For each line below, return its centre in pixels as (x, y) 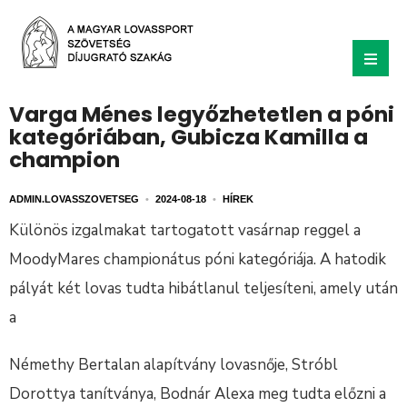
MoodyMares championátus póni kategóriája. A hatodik (198, 259)
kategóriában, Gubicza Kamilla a (189, 137)
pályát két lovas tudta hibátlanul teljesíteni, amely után (203, 288)
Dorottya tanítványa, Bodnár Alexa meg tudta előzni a (198, 394)
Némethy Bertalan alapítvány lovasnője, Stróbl (174, 365)
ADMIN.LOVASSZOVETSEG (74, 199)
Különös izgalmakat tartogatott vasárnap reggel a (185, 230)
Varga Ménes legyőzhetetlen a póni (202, 114)
